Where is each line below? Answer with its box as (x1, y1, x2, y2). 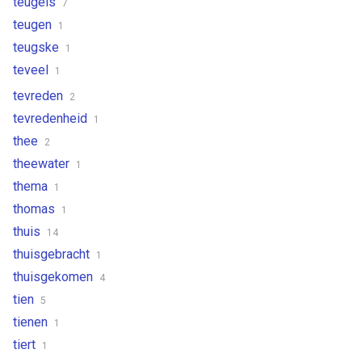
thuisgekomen (13, 268, 96, 284)
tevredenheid (13, 110, 90, 126)
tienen (13, 314, 51, 330)
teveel (13, 61, 52, 78)
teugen (13, 16, 55, 32)
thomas (13, 200, 58, 217)
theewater (13, 155, 73, 171)
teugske (13, 39, 62, 55)
